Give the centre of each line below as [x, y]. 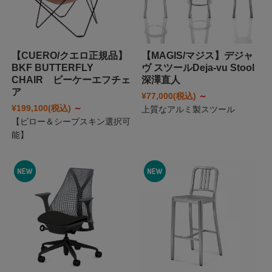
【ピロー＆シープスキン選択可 [71, 121]
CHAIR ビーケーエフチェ [71, 80]
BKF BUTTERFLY [52, 67]
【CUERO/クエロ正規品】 [69, 55]
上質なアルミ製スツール [188, 109]
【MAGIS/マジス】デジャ [197, 55]
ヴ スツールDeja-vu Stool [198, 67]
